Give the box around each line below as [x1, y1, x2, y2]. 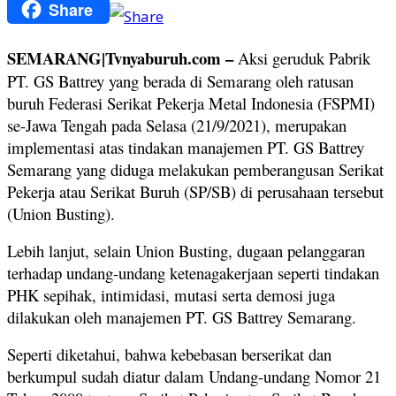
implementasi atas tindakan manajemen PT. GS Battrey [7, 136, 364, 159]
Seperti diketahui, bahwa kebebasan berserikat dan [7, 343, 331, 366]
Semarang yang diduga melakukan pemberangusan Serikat [7, 158, 384, 181]
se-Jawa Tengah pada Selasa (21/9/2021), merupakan [7, 114, 346, 137]
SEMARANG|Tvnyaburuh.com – [7, 46, 233, 71]
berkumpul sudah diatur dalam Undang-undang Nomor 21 [7, 365, 381, 388]
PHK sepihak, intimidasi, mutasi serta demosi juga [7, 284, 335, 307]
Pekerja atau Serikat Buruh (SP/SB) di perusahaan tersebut [7, 180, 384, 203]
